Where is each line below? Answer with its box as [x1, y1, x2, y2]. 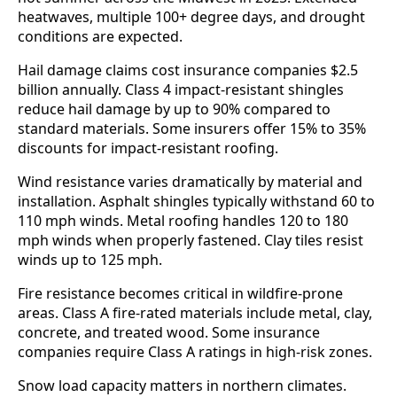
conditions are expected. [18, 26, 183, 46]
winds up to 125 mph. [18, 249, 162, 269]
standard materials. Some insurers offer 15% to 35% [18, 118, 366, 138]
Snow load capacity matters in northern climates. [18, 375, 346, 395]
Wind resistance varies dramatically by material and [18, 171, 362, 191]
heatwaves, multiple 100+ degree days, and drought [18, 6, 365, 27]
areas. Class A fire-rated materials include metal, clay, [18, 302, 372, 323]
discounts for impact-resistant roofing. [18, 137, 278, 158]
